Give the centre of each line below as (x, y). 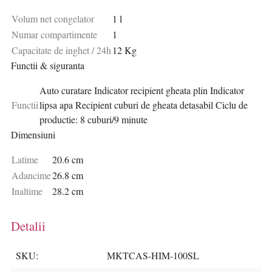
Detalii (28, 226)
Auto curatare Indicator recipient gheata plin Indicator (142, 90)
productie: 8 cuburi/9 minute (93, 120)
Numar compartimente (54, 35)
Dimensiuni (33, 135)
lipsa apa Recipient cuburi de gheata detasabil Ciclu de (144, 105)
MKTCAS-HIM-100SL (153, 256)
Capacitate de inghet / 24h (61, 50)
